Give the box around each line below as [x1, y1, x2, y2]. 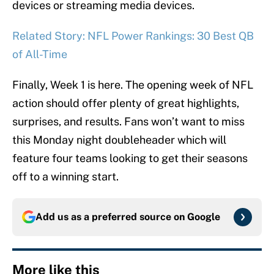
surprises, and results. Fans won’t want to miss [12, 115, 245, 128]
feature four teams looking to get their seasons [12, 152, 248, 165]
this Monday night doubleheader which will [12, 133, 226, 147]
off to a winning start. [12, 170, 119, 183]
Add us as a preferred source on [35, 211, 187, 223]
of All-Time [12, 48, 67, 61]
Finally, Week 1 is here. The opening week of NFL [12, 78, 253, 92]
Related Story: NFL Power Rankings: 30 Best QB [12, 29, 254, 43]
